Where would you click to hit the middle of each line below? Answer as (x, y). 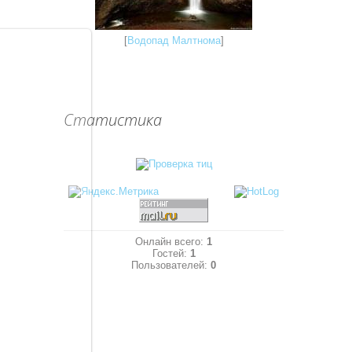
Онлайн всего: (171, 242)
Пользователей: (171, 265)
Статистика (113, 120)
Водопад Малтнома (174, 40)
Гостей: (171, 253)
